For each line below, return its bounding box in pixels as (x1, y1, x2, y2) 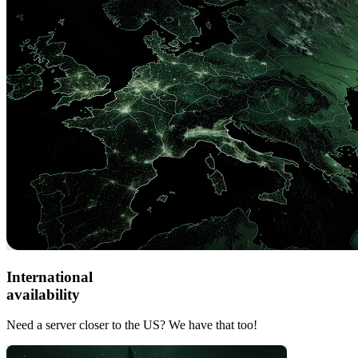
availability (6, 285, 80, 303)
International (6, 268, 93, 285)
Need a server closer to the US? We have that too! (6, 318, 257, 332)
